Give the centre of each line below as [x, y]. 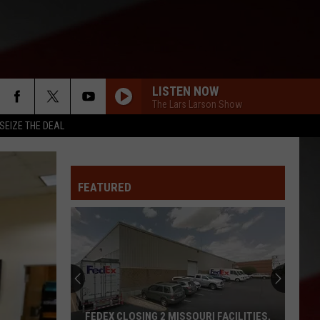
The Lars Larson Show [197, 104]
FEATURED [105, 187]
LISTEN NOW [185, 91]
